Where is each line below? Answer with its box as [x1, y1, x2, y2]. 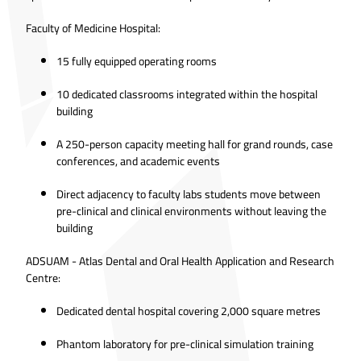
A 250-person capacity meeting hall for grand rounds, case [56, 133, 333, 155]
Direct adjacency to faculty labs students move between [56, 183, 321, 205]
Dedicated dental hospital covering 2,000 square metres [56, 300, 321, 322]
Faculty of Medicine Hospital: [26, 17, 160, 39]
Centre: [26, 267, 60, 288]
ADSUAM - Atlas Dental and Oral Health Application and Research [26, 250, 334, 272]
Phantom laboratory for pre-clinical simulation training [56, 333, 313, 355]
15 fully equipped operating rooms [56, 50, 217, 72]
